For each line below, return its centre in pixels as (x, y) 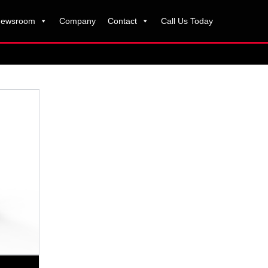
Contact (122, 21)
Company (77, 21)
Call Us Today (187, 21)
